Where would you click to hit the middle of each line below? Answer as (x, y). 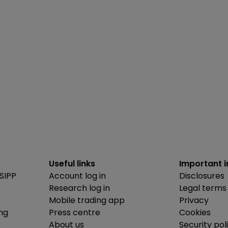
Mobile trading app (87, 200)
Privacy (194, 200)
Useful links (72, 163)
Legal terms (203, 188)
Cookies (195, 212)
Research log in (79, 188)
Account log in (77, 176)
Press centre (75, 212)
